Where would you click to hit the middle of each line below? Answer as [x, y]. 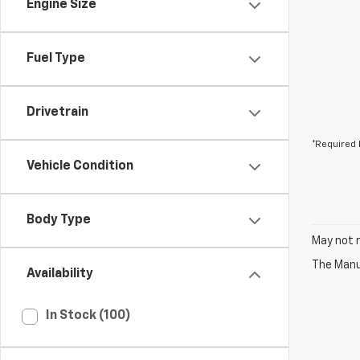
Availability [60, 274]
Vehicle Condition [80, 166]
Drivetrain [57, 112]
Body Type [59, 220]
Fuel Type [56, 59]
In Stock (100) [88, 316]
